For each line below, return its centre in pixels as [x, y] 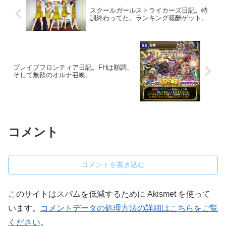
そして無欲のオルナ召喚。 [52, 75]
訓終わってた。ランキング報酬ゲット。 [149, 18]
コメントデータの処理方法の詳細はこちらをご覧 [129, 208]
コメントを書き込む [113, 165]
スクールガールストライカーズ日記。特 [149, 10]
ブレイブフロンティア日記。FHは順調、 [73, 68]
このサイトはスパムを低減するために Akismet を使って [109, 194]
